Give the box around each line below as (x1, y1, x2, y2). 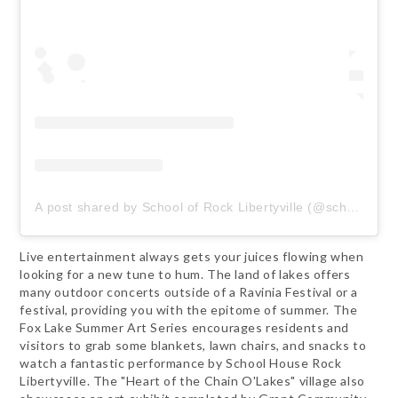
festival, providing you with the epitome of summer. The (20, 302, 358, 318)
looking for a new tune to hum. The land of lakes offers (20, 267, 351, 283)
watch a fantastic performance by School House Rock (20, 355, 342, 371)
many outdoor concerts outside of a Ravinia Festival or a (20, 284, 359, 300)
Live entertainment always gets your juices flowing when (20, 249, 364, 265)
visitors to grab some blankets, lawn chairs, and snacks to (20, 338, 367, 354)
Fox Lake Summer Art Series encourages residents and (20, 320, 350, 336)
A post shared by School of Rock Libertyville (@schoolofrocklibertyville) (346, 200, 360, 215)
